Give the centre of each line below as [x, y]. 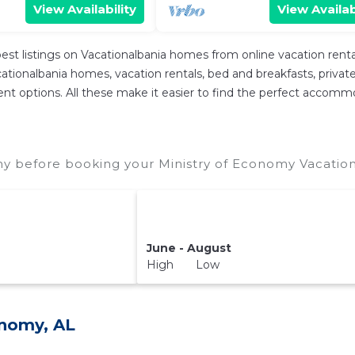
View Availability [85, 9]
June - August [189, 248]
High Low [183, 264]
